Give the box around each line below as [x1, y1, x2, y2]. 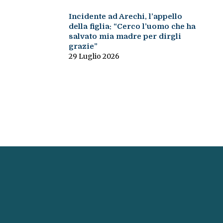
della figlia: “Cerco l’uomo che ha [68, 22, 196, 31]
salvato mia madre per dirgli [68, 32, 181, 41]
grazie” [68, 42, 98, 51]
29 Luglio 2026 [68, 52, 119, 61]
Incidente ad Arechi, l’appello [68, 12, 182, 21]
